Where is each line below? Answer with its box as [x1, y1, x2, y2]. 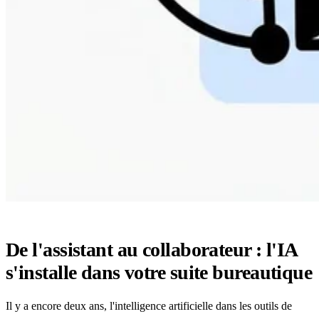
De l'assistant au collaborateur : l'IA [6, 239, 297, 261]
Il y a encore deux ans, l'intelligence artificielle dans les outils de [6, 300, 292, 312]
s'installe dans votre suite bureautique [6, 261, 313, 283]
